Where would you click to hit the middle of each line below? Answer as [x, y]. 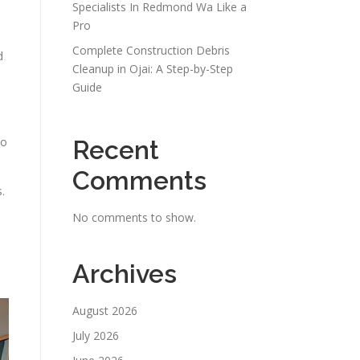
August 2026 [105, 311]
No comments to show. [134, 217]
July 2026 [96, 335]
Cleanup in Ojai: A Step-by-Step [153, 69]
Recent [116, 150]
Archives [125, 274]
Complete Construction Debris [151, 50]
